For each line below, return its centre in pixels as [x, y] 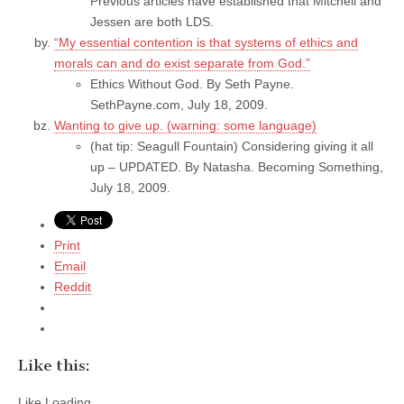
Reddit [73, 286]
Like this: [54, 366]
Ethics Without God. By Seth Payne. [192, 83]
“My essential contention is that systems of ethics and [206, 42]
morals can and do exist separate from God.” [182, 63]
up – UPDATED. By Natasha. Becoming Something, [237, 166]
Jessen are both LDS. [152, 21]
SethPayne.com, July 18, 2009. [179, 104]
